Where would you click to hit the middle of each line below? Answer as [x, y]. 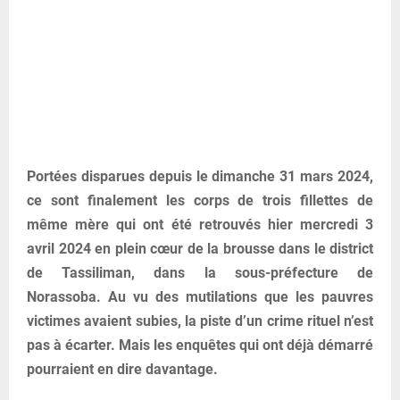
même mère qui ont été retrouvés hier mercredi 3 [200, 225]
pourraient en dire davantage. [126, 370]
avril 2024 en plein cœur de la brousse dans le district [200, 249]
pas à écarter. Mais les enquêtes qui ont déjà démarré [200, 346]
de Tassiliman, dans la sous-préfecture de [200, 273]
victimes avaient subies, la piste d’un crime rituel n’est [200, 321]
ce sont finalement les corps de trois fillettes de [200, 201]
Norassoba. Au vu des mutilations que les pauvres [200, 297]
